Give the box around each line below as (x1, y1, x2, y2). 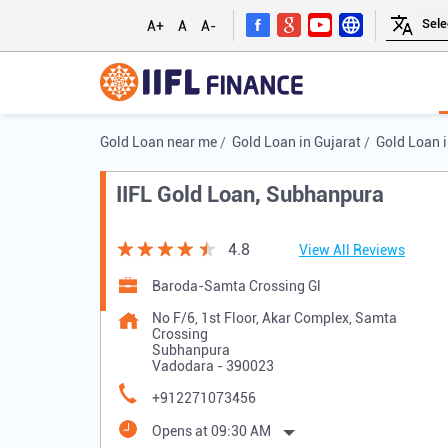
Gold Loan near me (99, 134, 217, 150)
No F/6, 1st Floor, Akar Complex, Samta (151, 310, 397, 327)
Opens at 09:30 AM (151, 423, 271, 440)
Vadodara (151, 358, 214, 375)
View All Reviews (298, 242, 405, 259)
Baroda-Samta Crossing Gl (151, 278, 321, 295)
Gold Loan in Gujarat (231, 134, 361, 150)
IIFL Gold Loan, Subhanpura (115, 182, 384, 208)
